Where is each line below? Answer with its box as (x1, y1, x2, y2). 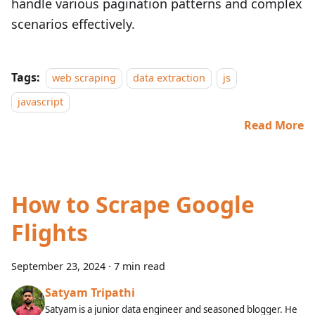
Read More (244, 117, 304, 133)
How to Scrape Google (11, 189, 255, 219)
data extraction (133, 71, 206, 84)
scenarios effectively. (11, 15, 135, 32)
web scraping (52, 71, 116, 84)
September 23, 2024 (11, 259, 105, 273)
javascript (18, 95, 63, 108)
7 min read (114, 259, 165, 273)
